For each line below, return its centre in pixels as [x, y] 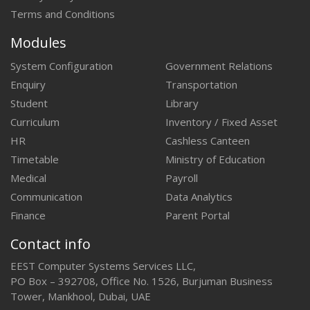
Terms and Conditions [63, 13]
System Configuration [62, 65]
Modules [38, 42]
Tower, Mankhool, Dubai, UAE [81, 296]
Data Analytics [199, 196]
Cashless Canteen [208, 140]
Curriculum [35, 121]
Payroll [182, 177]
